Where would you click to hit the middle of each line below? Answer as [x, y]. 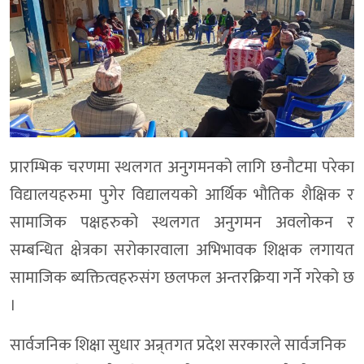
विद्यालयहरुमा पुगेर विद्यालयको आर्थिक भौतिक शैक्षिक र [182, 195]
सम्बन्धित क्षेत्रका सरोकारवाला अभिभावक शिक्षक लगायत [182, 251]
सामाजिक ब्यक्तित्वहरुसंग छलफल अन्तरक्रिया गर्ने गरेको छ [182, 278]
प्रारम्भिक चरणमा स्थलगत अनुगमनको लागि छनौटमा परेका [182, 168]
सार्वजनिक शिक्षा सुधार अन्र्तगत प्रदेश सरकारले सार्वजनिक [178, 346]
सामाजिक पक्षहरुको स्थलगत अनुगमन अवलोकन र [182, 223]
